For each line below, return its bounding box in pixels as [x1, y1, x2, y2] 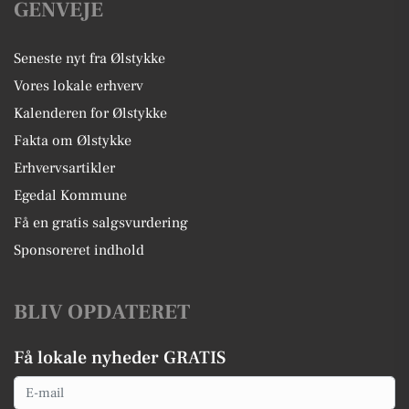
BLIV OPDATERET [14, 299, 190, 326]
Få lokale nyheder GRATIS [14, 346, 225, 370]
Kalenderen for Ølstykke [14, 104, 167, 122]
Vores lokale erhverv [14, 77, 143, 95]
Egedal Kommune [14, 186, 127, 204]
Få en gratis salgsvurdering [14, 214, 188, 232]
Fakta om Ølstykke [14, 131, 131, 150]
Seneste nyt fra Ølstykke [14, 49, 165, 68]
